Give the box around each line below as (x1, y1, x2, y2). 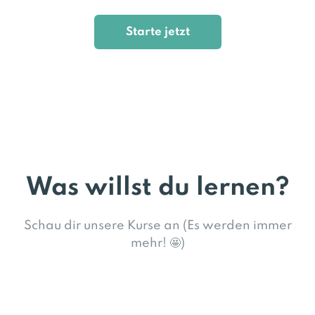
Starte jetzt (125, 25, 190, 38)
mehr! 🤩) (130, 236, 185, 250)
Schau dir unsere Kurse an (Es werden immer (23, 219, 292, 232)
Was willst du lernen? (26, 174, 289, 200)
